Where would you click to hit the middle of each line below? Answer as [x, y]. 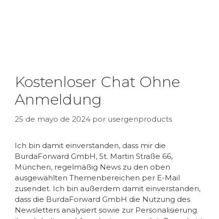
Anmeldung [58, 99]
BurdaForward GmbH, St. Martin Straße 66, [94, 156]
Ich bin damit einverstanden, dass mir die [90, 145]
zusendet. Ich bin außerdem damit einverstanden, [108, 188]
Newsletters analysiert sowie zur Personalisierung [106, 210]
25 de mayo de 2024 [53, 119]
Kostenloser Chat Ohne [97, 82]
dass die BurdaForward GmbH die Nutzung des [102, 199]
